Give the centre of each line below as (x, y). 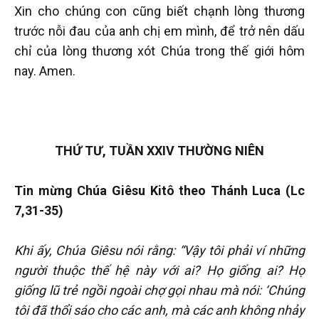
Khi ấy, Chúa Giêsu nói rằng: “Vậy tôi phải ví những (159, 250)
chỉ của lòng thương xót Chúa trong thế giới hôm (159, 51)
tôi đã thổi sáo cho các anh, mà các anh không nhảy (159, 310)
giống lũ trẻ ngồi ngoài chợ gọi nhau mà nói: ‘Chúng (159, 290)
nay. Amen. (45, 70)
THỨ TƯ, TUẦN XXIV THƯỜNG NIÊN (159, 150)
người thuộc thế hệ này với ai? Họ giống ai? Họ (159, 270)
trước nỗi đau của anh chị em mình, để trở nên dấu (159, 31)
